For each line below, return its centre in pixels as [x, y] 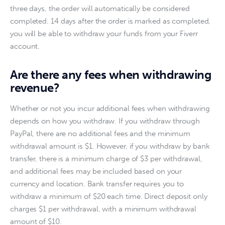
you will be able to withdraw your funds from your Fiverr [105, 33]
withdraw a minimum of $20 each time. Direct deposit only [110, 196]
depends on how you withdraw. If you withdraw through [106, 121]
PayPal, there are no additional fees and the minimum [101, 133]
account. [25, 46]
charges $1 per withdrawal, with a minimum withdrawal [104, 209]
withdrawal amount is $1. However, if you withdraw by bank [111, 146]
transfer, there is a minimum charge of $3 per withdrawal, [107, 158]
